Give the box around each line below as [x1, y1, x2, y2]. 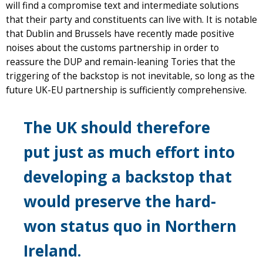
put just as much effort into [23, 141, 235, 163]
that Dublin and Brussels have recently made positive [6, 27, 234, 40]
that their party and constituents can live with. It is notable [6, 13, 257, 26]
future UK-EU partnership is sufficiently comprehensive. [6, 83, 247, 96]
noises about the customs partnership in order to [6, 41, 219, 54]
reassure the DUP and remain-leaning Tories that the [6, 55, 235, 68]
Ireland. [23, 240, 82, 261]
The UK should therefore [23, 116, 210, 138]
